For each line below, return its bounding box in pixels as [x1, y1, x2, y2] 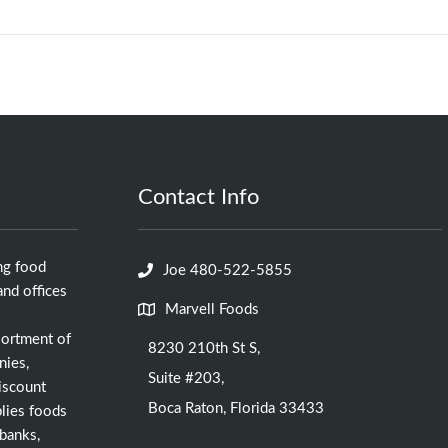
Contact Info [137, 186, 259, 208]
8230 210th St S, [147, 341, 260, 356]
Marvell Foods [164, 302, 259, 317]
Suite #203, [147, 371, 224, 386]
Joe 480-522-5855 [162, 263, 292, 278]
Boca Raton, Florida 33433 [147, 401, 324, 416]
